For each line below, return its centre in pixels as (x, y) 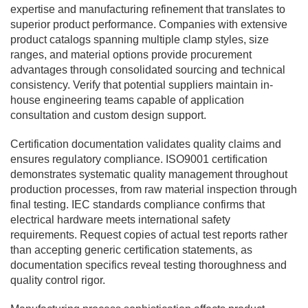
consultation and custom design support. (108, 115)
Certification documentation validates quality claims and (146, 144)
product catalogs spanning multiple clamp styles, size (140, 39)
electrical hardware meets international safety (120, 219)
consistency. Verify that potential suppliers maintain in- (142, 85)
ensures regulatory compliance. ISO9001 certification (139, 159)
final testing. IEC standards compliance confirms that (137, 204)
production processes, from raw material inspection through (154, 189)
